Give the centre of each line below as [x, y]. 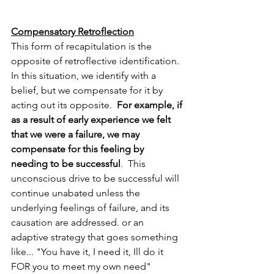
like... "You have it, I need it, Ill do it [88, 251]
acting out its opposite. [61, 105]
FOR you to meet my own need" [82, 266]
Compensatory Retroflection [72, 31]
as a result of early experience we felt [92, 119]
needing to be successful [66, 163]
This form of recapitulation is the [83, 46]
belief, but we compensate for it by [88, 90]
